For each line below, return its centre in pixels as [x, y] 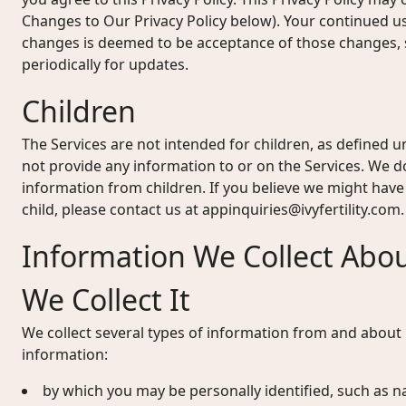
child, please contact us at [112, 209]
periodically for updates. [105, 64]
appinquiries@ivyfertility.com [301, 209]
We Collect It [106, 300]
